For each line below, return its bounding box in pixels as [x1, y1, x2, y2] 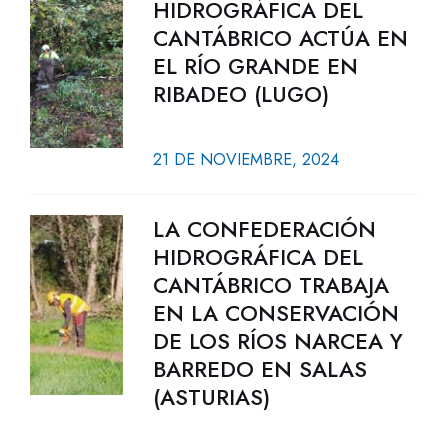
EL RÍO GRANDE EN [152, 50, 358, 82]
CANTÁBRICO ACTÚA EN [152, 22, 408, 54]
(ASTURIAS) [152, 381, 270, 413]
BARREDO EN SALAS [152, 353, 367, 385]
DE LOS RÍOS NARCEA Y [152, 325, 403, 357]
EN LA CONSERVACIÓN [152, 297, 399, 329]
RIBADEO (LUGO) [152, 78, 329, 110]
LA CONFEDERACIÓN [152, 213, 376, 245]
